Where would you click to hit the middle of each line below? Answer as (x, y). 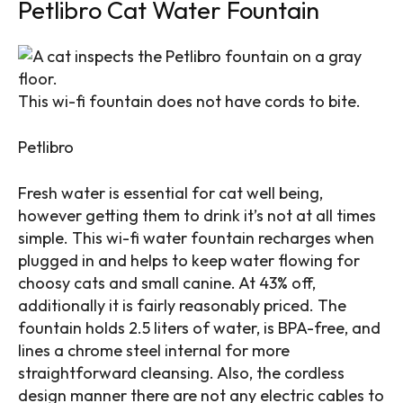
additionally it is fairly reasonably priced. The (182, 305)
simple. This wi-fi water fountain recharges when (196, 237)
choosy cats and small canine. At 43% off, (167, 282)
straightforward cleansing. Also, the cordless (181, 372)
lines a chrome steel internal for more (154, 350)
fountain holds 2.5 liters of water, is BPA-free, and (199, 327)
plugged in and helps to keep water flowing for (189, 260)
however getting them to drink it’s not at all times (197, 215)
